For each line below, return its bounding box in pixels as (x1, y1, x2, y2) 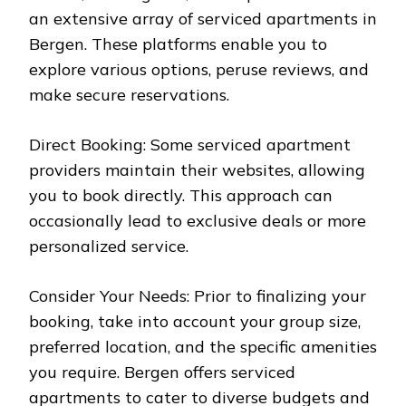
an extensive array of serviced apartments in (29, 8, 377, 30)
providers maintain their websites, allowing (29, 159, 365, 181)
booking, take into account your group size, (29, 311, 361, 333)
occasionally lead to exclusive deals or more (29, 210, 366, 232)
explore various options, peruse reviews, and (29, 59, 369, 81)
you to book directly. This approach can (29, 185, 333, 207)
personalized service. (29, 236, 188, 257)
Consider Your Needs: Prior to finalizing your (29, 285, 366, 307)
